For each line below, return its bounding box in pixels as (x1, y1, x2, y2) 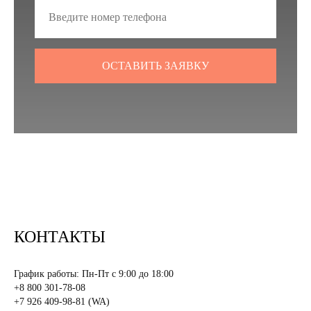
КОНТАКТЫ (14, 228, 106, 246)
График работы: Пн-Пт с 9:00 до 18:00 (14, 269, 174, 280)
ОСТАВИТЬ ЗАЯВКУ (102, 60, 209, 72)
